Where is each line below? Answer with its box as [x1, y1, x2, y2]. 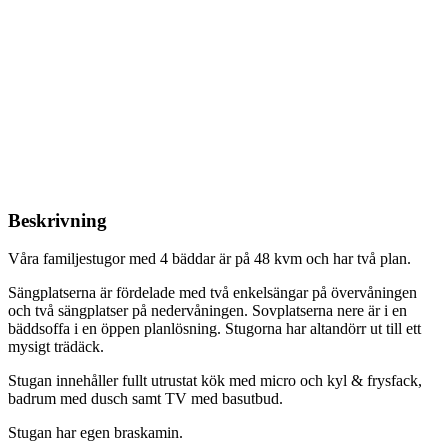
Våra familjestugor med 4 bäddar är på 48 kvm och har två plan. [8, 250, 411, 268]
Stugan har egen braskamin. [8, 424, 183, 442]
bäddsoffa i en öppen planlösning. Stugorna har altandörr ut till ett [8, 320, 421, 338]
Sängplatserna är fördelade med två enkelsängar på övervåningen [8, 284, 417, 302]
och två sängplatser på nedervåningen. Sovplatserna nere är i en [8, 302, 407, 320]
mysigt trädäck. [8, 338, 104, 356]
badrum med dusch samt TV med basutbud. [8, 390, 283, 408]
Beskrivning [8, 209, 107, 231]
